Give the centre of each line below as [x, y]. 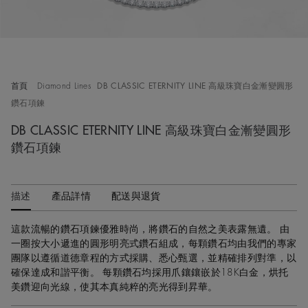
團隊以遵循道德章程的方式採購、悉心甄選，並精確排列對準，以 [154, 258]
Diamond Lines [64, 86]
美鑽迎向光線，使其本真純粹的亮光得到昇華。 [114, 287]
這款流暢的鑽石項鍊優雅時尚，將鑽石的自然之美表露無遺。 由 [151, 229]
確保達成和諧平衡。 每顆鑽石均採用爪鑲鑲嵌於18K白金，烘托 [150, 272]
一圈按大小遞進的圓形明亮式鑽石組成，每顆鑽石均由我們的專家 [154, 243]
